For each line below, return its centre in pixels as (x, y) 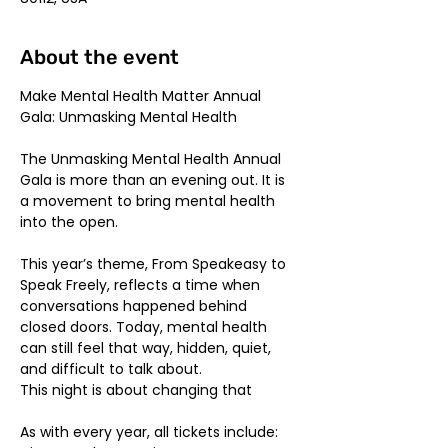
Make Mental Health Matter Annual (142, 96)
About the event (99, 57)
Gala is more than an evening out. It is (154, 180)
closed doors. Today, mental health (145, 327)
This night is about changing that (136, 390)
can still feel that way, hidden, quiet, (147, 348)
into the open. (69, 222)
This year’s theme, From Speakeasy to (155, 264)
